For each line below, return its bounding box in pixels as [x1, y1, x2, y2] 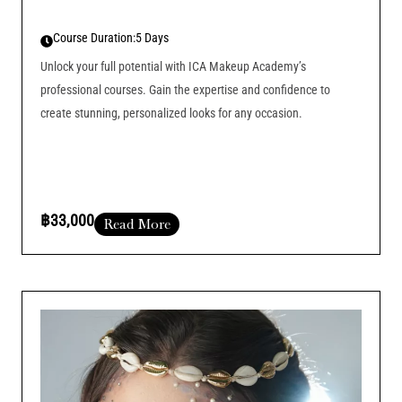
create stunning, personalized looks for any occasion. [40, 105, 302, 120]
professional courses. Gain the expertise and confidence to [40, 82, 330, 97]
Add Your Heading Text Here [119, 253, 259, 268]
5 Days [135, 30, 169, 45]
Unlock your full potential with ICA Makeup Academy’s [40, 58, 306, 74]
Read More [103, 214, 170, 232]
